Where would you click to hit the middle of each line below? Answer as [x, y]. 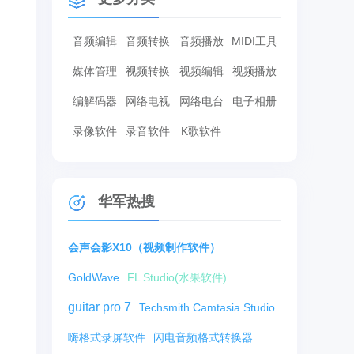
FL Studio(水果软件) [177, 277]
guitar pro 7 [100, 307]
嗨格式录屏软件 [107, 337]
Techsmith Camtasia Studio [207, 307]
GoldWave [94, 277]
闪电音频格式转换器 [203, 337]
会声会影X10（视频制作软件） [144, 247]
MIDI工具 [255, 41]
